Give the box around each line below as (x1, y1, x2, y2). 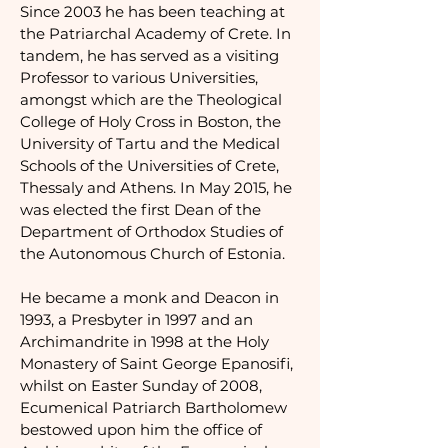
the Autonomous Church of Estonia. (20, 244, 285, 263)
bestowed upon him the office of (20, 420, 262, 439)
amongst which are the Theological (20, 90, 282, 109)
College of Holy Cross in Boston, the (20, 112, 281, 131)
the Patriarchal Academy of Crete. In (20, 24, 291, 43)
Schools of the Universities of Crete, (20, 156, 279, 175)
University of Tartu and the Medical (20, 134, 280, 153)
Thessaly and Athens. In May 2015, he (20, 178, 292, 197)
